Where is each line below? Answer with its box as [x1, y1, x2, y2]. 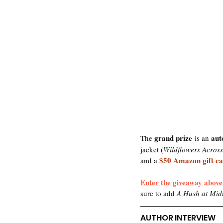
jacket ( [140, 144, 163, 154]
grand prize [154, 132, 192, 143]
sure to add [140, 188, 175, 198]
